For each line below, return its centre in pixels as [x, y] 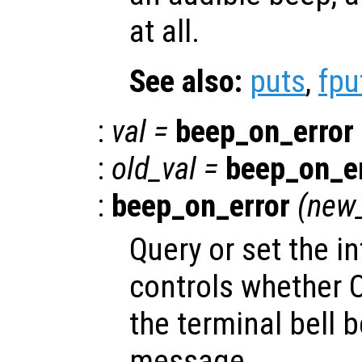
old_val [154, 168]
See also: [186, 81]
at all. [164, 31]
